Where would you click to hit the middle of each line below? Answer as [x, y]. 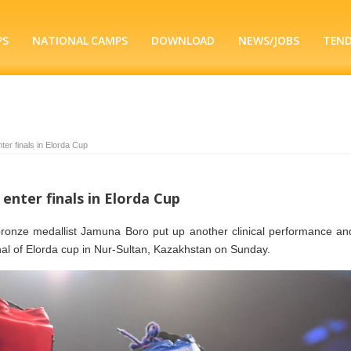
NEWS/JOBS [269, 40]
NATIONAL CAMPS [80, 40]
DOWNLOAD [183, 40]
